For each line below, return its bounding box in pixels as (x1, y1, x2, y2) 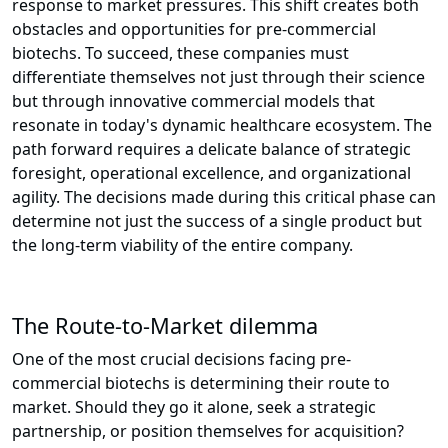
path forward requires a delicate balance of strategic (12, 138, 411, 161)
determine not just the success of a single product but (12, 210, 422, 233)
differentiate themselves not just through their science (12, 66, 425, 89)
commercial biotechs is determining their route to (12, 372, 390, 395)
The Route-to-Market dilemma (12, 311, 318, 341)
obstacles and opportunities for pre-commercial (12, 18, 376, 41)
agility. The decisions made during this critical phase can (12, 186, 436, 209)
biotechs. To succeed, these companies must (12, 42, 349, 65)
